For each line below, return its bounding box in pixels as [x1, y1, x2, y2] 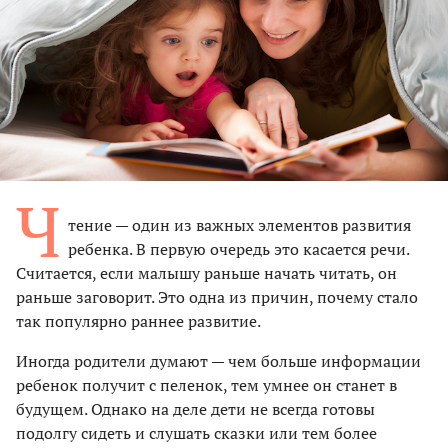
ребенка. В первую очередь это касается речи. [68, 237, 409, 260]
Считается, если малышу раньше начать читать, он [16, 261, 397, 284]
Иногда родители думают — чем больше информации [16, 349, 421, 372]
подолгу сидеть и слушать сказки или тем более [16, 421, 377, 444]
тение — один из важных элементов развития [68, 213, 411, 236]
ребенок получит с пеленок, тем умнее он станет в [16, 373, 397, 396]
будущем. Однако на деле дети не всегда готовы [16, 397, 375, 420]
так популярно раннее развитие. [16, 309, 261, 332]
